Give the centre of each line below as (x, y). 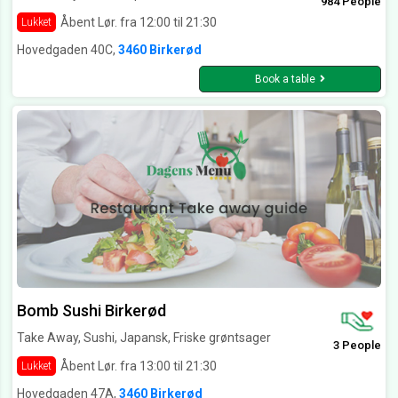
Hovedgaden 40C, (68, 50)
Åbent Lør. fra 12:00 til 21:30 (139, 22)
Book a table (285, 80)
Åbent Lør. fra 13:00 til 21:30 (139, 366)
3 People (357, 346)
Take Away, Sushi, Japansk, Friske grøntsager (144, 338)
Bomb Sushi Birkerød (92, 311)
